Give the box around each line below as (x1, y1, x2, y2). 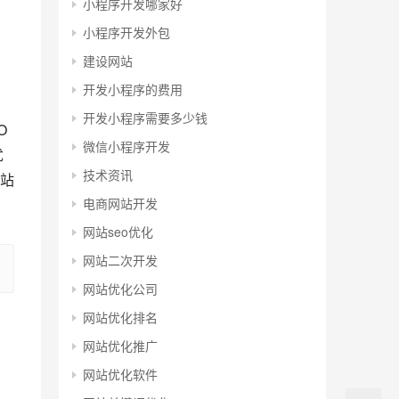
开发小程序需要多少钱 (83, 109, 208, 127)
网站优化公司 (83, 280, 158, 298)
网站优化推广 (83, 337, 158, 355)
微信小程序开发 (83, 137, 170, 156)
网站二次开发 (83, 251, 158, 270)
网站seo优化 (83, 223, 153, 241)
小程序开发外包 (83, 23, 170, 42)
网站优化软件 (83, 365, 158, 384)
